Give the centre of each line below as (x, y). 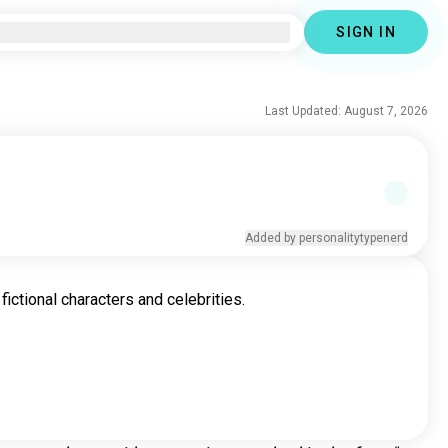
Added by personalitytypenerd (326, 238)
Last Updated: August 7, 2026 (346, 111)
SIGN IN (366, 32)
